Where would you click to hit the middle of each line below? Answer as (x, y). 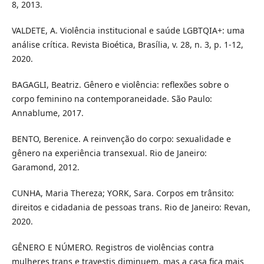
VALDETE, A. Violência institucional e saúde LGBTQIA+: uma (128, 30)
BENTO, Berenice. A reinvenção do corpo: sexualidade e (121, 138)
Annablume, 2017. (47, 113)
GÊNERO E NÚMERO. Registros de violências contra (113, 247)
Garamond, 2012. (45, 167)
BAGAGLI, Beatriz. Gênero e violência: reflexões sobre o (120, 84)
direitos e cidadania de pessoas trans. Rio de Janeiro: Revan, (131, 207)
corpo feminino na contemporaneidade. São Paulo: (112, 98)
